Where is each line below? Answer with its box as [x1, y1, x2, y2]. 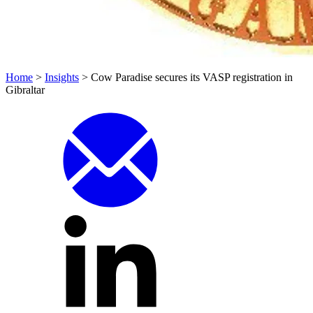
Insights [45, 71, 79, 83]
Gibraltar [6, 83, 45, 96]
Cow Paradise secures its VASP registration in [91, 71, 293, 83]
